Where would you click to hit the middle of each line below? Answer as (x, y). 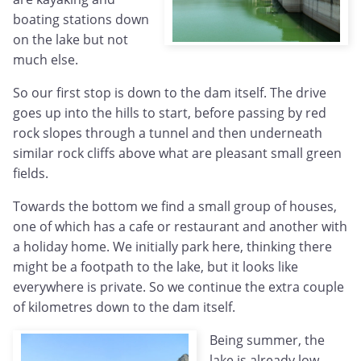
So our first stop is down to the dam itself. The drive (170, 93)
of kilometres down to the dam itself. (124, 307)
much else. (46, 60)
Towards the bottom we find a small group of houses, (175, 207)
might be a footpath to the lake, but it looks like (156, 267)
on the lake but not (71, 40)
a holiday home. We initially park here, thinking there (172, 247)
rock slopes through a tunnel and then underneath (168, 133)
